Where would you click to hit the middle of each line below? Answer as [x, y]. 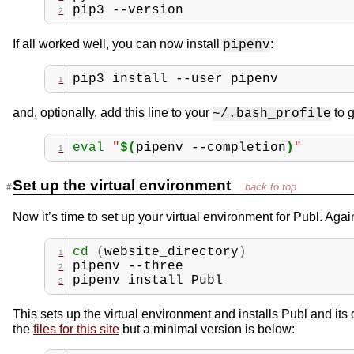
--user [200, 79]
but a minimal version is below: [207, 329]
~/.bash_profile [272, 114]
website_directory [172, 252]
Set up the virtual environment [124, 186]
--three [156, 266]
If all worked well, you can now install [118, 44]
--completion [239, 148]
